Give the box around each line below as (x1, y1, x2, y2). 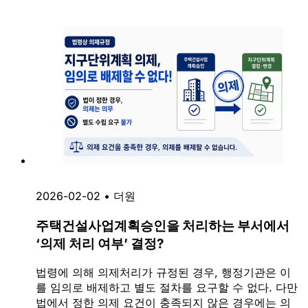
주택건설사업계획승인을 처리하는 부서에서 (36, 217, 289, 234)
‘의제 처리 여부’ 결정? (36, 235, 164, 252)
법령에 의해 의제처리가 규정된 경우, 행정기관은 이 (36, 265, 291, 280)
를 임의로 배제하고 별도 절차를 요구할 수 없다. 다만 (36, 280, 298, 295)
